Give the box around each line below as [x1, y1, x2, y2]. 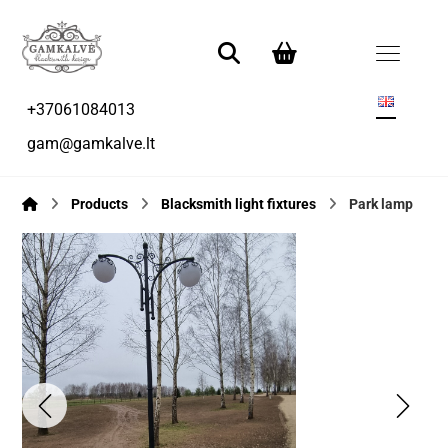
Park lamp [349, 196, 414, 213]
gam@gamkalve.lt [27, 134, 156, 154]
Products [71, 196, 129, 213]
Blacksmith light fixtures [161, 196, 317, 213]
